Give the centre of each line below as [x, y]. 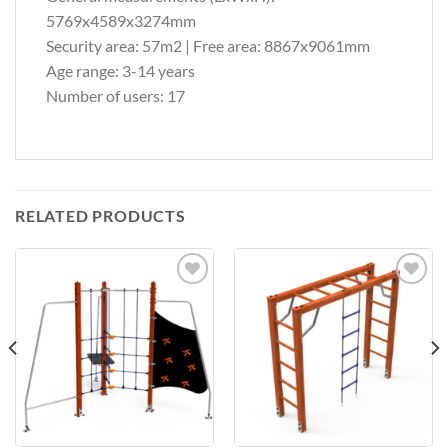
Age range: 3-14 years [120, 71]
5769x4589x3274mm [121, 21]
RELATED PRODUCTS [100, 215]
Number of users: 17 [115, 96]
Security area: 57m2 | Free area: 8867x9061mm [208, 46]
